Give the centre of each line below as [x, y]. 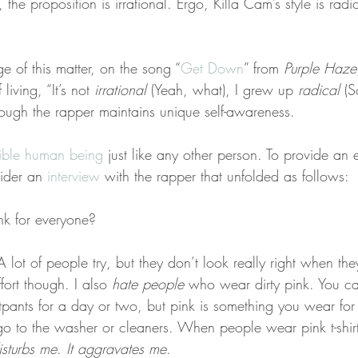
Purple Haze [320, 68]
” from [264, 68]
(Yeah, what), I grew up [222, 89]
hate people [148, 283]
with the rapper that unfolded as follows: [225, 175]
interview [74, 175]
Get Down [212, 68]
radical [319, 89]
